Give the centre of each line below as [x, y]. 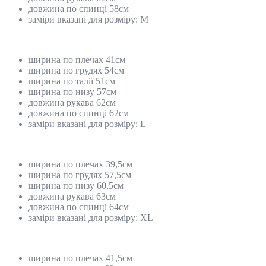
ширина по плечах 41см [77, 59]
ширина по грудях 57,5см [80, 175]
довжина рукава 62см [72, 102]
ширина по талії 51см [72, 81]
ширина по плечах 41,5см [80, 258]
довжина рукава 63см [72, 196]
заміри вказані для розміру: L [87, 123]
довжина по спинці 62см [79, 113]
